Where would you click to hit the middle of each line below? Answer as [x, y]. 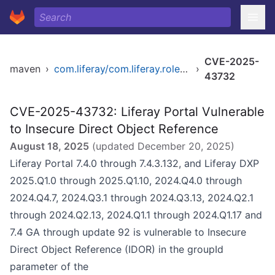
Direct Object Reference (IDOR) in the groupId [117, 249]
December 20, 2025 [184, 146]
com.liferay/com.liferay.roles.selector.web [184, 69]
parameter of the [49, 266]
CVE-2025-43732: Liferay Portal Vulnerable [137, 112]
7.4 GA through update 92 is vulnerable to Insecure [128, 232]
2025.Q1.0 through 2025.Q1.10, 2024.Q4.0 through [126, 180]
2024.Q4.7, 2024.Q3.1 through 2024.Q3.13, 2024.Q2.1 [132, 198]
